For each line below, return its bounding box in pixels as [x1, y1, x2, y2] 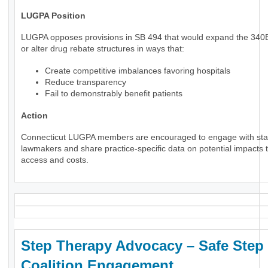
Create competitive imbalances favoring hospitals [45, 66, 230, 76]
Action [21, 111, 48, 121]
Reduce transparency [45, 77, 126, 87]
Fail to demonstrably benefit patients [45, 89, 182, 99]
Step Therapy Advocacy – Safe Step [21, 237, 264, 254]
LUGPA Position [21, 11, 86, 21]
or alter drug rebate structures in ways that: [21, 44, 184, 54]
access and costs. [21, 155, 89, 165]
